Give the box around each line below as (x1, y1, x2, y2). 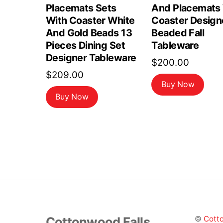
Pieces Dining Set (46, 39, 125, 52)
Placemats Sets (46, 2, 116, 14)
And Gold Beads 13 (46, 27, 132, 39)
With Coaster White (46, 14, 135, 27)
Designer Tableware (46, 52, 136, 64)
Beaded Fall (151, 27, 204, 39)
